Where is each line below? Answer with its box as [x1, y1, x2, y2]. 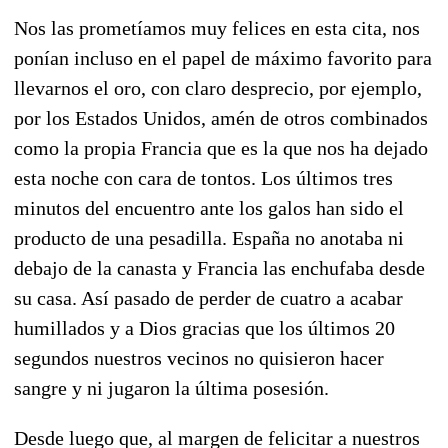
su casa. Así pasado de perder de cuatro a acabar [14, 286, 403, 309]
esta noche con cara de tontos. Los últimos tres [14, 166, 393, 189]
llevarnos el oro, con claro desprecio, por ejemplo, [14, 76, 422, 99]
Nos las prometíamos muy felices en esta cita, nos [14, 16, 420, 39]
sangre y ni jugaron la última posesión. [14, 376, 329, 399]
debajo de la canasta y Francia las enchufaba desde [14, 256, 425, 279]
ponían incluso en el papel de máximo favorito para [14, 46, 432, 69]
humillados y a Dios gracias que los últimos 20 [14, 316, 395, 339]
